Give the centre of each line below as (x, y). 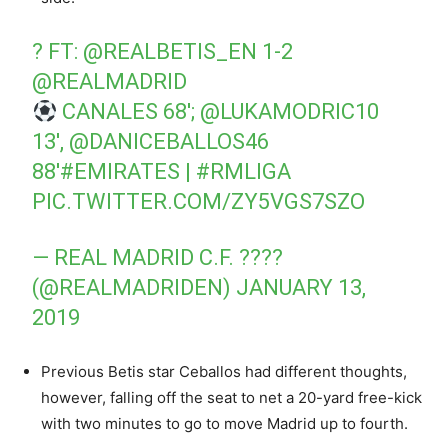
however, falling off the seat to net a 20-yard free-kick (231, 398)
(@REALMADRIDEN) (134, 288)
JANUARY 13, (301, 288)
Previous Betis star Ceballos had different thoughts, (224, 372)
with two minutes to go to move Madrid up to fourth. (224, 424)
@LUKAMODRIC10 (290, 112)
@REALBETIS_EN (170, 52)
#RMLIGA (244, 172)
